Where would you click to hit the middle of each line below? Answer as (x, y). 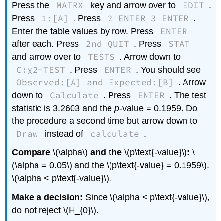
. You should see (168, 69)
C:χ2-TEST (41, 69)
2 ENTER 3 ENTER (148, 18)
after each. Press (47, 44)
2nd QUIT (108, 44)
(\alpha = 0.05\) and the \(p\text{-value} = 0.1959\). (111, 166)
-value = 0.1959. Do (159, 108)
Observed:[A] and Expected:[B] (95, 82)
